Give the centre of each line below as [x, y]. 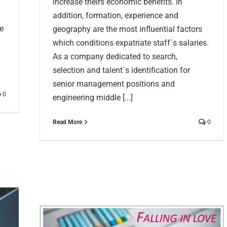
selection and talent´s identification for [121, 70]
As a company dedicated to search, [115, 57]
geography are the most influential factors [127, 29]
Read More [67, 122]
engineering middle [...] [93, 98]
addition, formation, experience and [116, 16]
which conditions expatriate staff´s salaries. [131, 43]
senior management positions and [114, 84]
